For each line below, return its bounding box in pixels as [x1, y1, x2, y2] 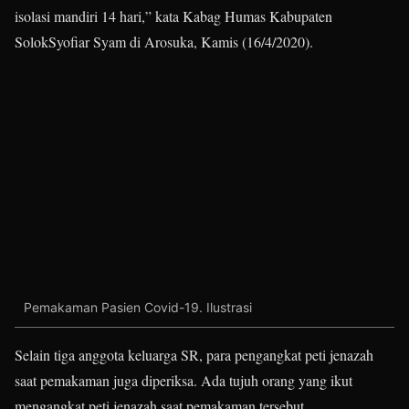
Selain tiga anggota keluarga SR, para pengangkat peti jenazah [15, 344, 373, 364]
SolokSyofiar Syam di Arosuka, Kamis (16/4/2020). [15, 32, 313, 51]
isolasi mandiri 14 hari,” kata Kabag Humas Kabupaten [15, 6, 332, 26]
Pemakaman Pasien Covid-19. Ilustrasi [24, 299, 252, 316]
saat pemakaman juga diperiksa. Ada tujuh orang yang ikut [15, 370, 352, 390]
